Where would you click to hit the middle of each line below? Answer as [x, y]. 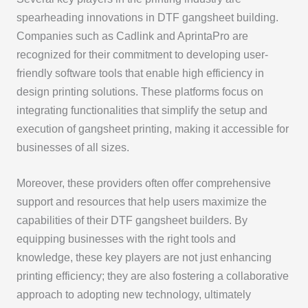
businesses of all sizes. [73, 148]
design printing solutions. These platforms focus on [140, 92]
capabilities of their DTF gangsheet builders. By [132, 221]
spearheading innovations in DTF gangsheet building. [147, 18]
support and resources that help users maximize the [141, 202]
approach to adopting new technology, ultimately [133, 295]
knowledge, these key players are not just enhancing [144, 258]
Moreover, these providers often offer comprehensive [143, 184]
